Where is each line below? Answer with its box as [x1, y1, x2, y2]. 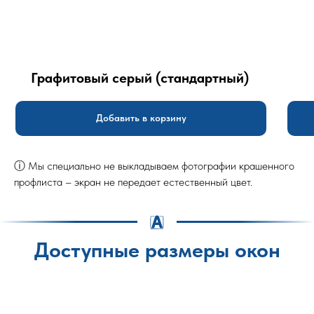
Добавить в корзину [95, 112, 186, 124]
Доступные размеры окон [34, 236, 280, 262]
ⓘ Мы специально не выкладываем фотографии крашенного [14, 158, 294, 172]
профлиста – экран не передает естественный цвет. [14, 175, 252, 189]
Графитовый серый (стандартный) [30, 69, 249, 87]
